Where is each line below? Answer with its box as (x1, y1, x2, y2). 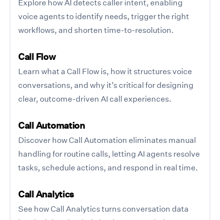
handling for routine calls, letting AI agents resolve (18, 148, 200, 159)
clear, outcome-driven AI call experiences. (18, 93, 171, 104)
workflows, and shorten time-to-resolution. (18, 25, 174, 35)
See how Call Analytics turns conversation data (18, 203, 189, 214)
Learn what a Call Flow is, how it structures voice (18, 66, 192, 76)
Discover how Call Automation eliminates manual (18, 135, 196, 145)
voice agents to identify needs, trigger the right (18, 11, 189, 21)
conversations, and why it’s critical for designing (18, 80, 193, 90)
